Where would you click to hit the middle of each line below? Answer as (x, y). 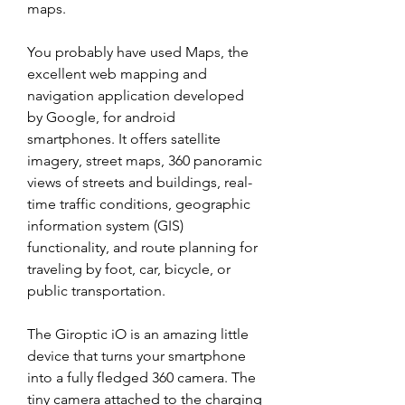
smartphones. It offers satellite (124, 139)
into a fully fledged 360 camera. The (141, 377)
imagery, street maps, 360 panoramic (145, 160)
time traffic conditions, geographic (139, 204)
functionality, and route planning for (142, 247)
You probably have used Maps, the (138, 52)
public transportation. (96, 291)
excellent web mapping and (117, 74)
